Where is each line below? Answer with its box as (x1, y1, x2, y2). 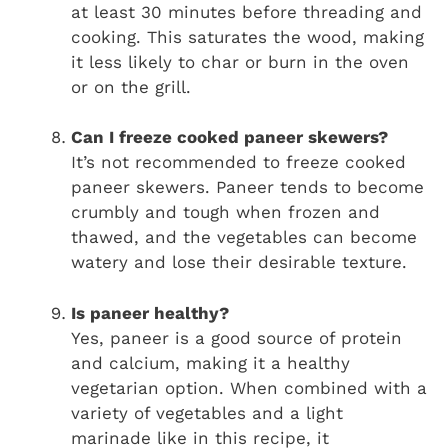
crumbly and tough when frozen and (71, 202, 380, 223)
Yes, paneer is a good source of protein (71, 327, 402, 348)
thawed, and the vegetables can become (71, 227, 417, 248)
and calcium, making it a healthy (71, 352, 350, 373)
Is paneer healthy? (71, 302, 229, 323)
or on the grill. (71, 76, 191, 97)
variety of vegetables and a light (71, 402, 343, 423)
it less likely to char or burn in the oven (71, 51, 409, 72)
